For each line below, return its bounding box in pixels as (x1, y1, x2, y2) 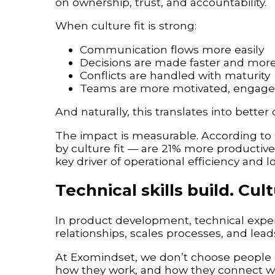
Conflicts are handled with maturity (80, 68, 270, 82)
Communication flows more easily (80, 42, 264, 56)
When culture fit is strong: (55, 19, 196, 33)
